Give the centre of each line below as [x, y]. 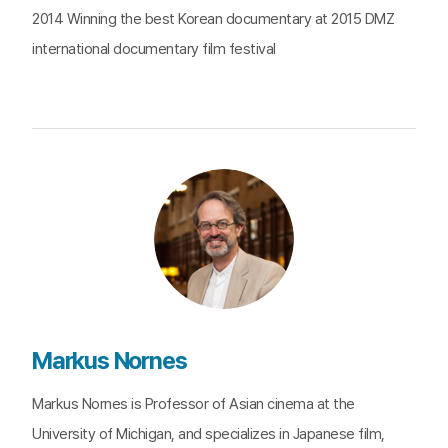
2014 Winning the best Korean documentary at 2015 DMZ [213, 19]
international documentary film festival [154, 49]
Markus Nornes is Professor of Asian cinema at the [193, 404]
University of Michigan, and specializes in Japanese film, [208, 434]
